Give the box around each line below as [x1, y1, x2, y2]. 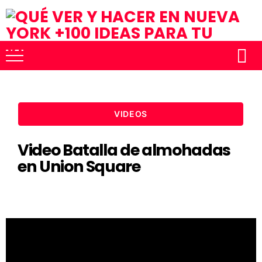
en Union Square [18, 155, 140, 177]
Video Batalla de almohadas [18, 139, 230, 161]
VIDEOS [113, 109, 148, 119]
